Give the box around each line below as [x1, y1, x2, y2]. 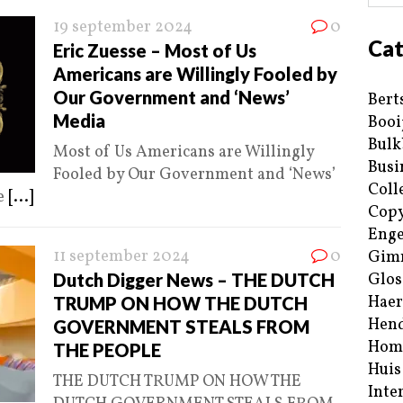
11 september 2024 [53, 246, 190, 269]
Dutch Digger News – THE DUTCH [53, 269, 335, 291]
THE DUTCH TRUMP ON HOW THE [53, 371, 301, 394]
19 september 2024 [53, 16, 193, 40]
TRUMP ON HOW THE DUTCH [53, 292, 308, 315]
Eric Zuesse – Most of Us [53, 40, 256, 62]
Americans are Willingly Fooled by [53, 63, 337, 85]
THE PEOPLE [53, 339, 161, 362]
